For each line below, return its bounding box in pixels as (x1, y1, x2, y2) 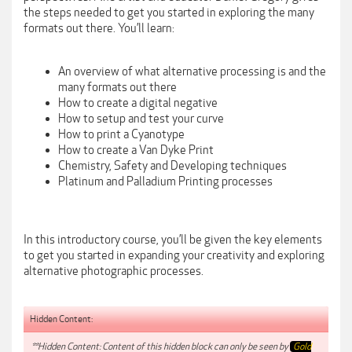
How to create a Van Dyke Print (58, 142, 214, 157)
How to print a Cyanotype (58, 126, 185, 141)
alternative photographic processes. (24, 264, 203, 279)
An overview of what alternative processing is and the (58, 64, 326, 79)
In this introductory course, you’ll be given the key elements (24, 233, 322, 247)
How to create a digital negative (58, 95, 218, 110)
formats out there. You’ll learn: (24, 21, 174, 35)
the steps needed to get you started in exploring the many (24, 5, 314, 20)
